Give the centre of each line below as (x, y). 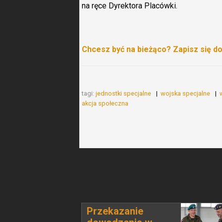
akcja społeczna (106, 103)
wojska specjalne (186, 93)
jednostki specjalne (124, 93)
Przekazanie (115, 211)
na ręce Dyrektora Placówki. (131, 6)
